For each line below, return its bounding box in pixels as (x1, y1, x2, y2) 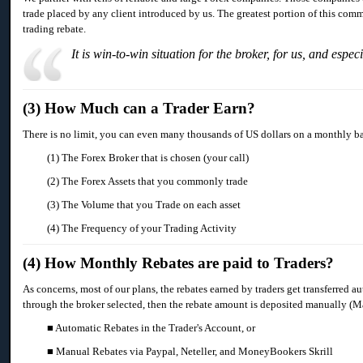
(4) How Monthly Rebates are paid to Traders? (23, 254, 335, 272)
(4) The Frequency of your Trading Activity (47, 222, 237, 235)
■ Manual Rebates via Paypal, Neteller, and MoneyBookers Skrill (47, 345, 334, 358)
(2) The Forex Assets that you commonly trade (47, 175, 249, 188)
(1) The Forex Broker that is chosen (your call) (47, 152, 250, 164)
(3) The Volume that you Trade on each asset (47, 199, 241, 211)
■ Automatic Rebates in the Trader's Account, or (47, 322, 256, 335)
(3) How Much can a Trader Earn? (23, 100, 256, 117)
